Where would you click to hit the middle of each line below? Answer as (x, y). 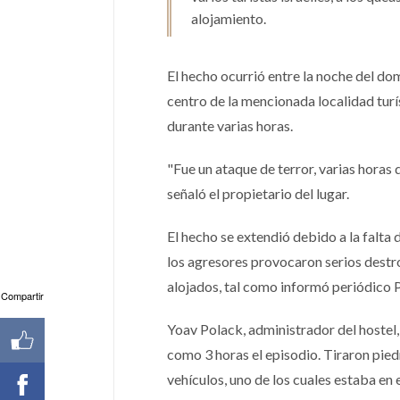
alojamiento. (229, 18)
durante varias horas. (230, 125)
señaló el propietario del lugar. (258, 193)
